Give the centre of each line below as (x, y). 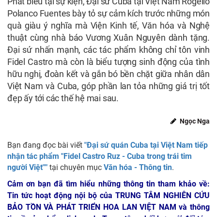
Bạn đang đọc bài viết (46, 145)
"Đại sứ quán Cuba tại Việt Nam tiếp (146, 145)
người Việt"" (27, 168)
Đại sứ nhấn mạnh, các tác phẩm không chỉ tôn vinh (108, 50)
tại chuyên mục (76, 168)
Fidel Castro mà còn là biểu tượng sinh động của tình (108, 62)
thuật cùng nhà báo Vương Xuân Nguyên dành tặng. (108, 38)
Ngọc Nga (194, 121)
